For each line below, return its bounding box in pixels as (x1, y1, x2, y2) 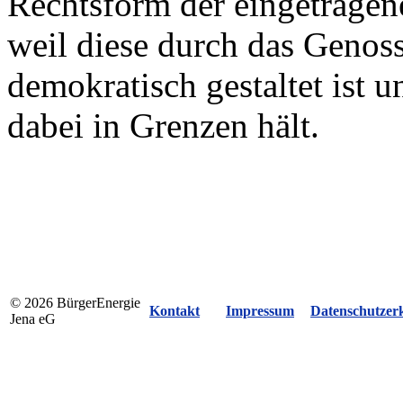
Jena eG (10, 310, 56, 327)
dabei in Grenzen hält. (7, 105, 319, 145)
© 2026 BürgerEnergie (10, 294, 140, 310)
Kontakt (149, 302, 200, 318)
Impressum (226, 302, 294, 318)
